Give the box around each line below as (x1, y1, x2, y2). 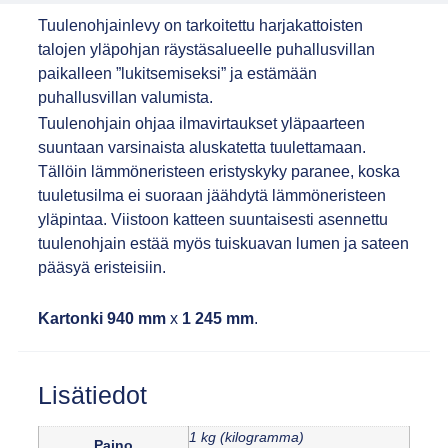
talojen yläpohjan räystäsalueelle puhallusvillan (37, 41, 375, 59)
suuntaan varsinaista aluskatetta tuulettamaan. (37, 138, 366, 156)
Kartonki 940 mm (37, 309, 166, 327)
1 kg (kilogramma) (188, 429, 304, 446)
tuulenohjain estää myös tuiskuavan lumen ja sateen (37, 234, 409, 252)
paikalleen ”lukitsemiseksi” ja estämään (37, 65, 317, 83)
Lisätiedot (37, 381, 147, 410)
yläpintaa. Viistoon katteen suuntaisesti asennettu (37, 210, 388, 228)
